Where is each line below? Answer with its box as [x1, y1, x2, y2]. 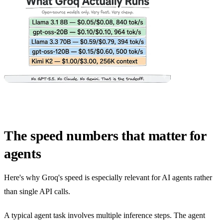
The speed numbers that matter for [4, 127, 206, 143]
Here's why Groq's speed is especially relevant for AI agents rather [4, 173, 212, 182]
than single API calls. [4, 187, 70, 196]
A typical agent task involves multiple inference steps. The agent [4, 211, 205, 220]
